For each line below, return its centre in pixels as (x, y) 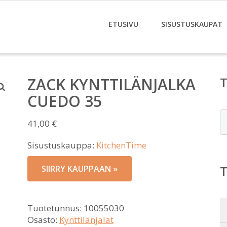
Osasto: (43, 220)
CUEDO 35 (65, 101)
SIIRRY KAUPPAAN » (80, 169)
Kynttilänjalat (86, 220)
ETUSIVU (123, 24)
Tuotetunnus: (55, 208)
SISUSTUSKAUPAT (192, 24)
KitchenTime (121, 145)
